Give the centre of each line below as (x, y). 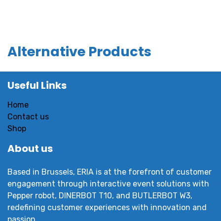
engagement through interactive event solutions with (108, 184)
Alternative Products (79, 51)
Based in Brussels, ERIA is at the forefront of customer (110, 172)
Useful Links (37, 86)
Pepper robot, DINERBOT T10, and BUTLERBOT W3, (100, 196)
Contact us (28, 117)
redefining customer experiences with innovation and (107, 208)
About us (30, 149)
